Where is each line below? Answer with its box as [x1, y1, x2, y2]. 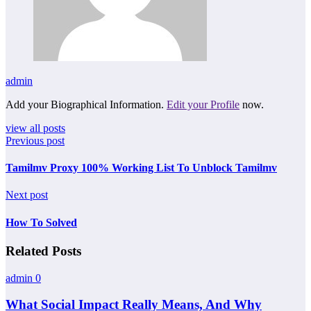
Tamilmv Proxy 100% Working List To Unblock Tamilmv [6, 162, 277, 174]
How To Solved [6, 216, 77, 228]
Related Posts [6, 243, 81, 258]
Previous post [6, 134, 65, 146]
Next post [6, 189, 48, 201]
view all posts [6, 121, 65, 134]
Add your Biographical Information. [6, 98, 167, 110]
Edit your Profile [167, 98, 239, 110]
